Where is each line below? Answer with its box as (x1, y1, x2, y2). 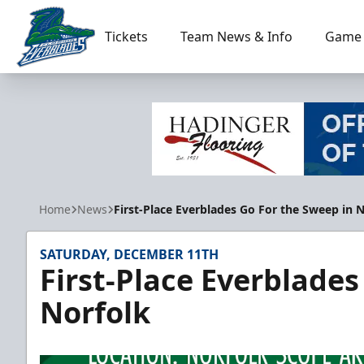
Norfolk (40, 292, 150, 332)
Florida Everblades (15, 67, 128, 85)
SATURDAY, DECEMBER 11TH (40, 245, 219, 263)
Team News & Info (180, 28, 292, 45)
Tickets (104, 28, 148, 45)
